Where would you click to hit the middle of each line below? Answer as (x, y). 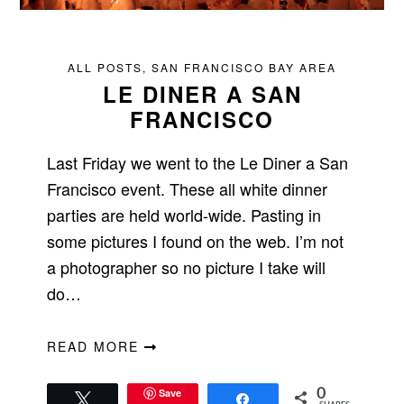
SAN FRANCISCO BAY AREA (244, 68)
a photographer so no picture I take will (187, 267)
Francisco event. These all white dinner (188, 189)
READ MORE (96, 347)
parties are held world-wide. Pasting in (184, 215)
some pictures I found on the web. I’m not (196, 241)
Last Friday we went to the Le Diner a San (198, 163)
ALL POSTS (105, 68)
